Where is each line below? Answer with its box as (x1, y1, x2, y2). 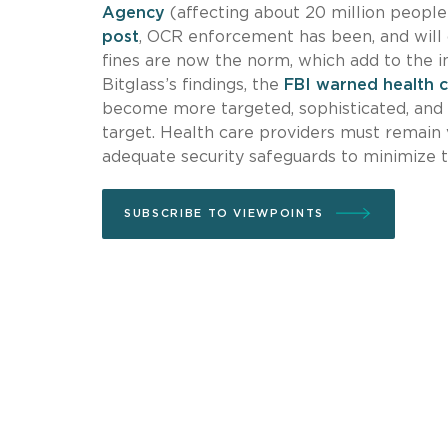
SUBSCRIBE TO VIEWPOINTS (124, 207, 324, 219)
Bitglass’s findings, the (102, 76, 284, 93)
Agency (102, 4, 170, 21)
